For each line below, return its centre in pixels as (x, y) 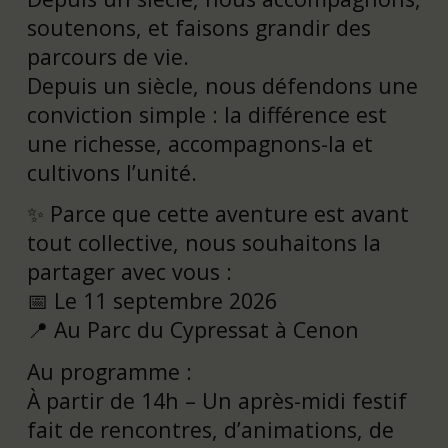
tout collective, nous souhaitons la (203, 243)
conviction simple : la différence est (206, 114)
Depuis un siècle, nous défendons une (222, 85)
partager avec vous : (129, 272)
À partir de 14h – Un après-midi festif (216, 401)
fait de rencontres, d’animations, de (210, 430)
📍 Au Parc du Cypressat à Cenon (192, 330)
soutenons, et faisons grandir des (198, 27)
